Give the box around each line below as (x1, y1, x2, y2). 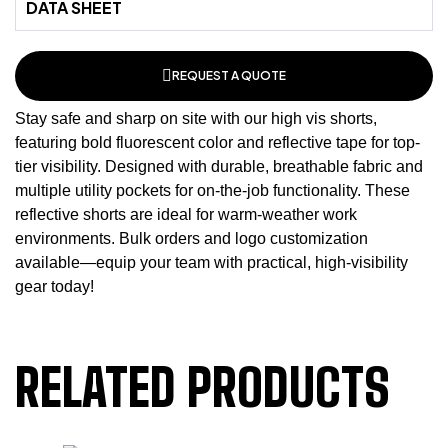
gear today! (15, 278, 94, 295)
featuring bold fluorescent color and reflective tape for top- (15, 134, 420, 151)
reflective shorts (15, 206, 126, 223)
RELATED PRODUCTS (15, 358, 390, 418)
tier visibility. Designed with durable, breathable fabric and (15, 158, 423, 175)
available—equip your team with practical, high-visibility (15, 254, 408, 271)
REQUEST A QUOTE (172, 68, 286, 83)
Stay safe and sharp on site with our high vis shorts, (15, 110, 377, 127)
